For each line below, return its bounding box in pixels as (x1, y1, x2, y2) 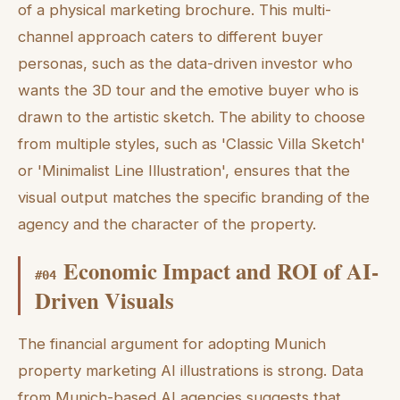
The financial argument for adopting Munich (18, 334, 326, 353)
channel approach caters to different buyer (18, 28, 323, 46)
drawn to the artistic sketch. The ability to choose (18, 108, 365, 127)
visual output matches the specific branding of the (18, 188, 370, 207)
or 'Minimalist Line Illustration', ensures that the (18, 162, 350, 180)
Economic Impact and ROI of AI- (63, 254, 379, 287)
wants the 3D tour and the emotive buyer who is (18, 81, 359, 100)
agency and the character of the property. (18, 215, 316, 234)
